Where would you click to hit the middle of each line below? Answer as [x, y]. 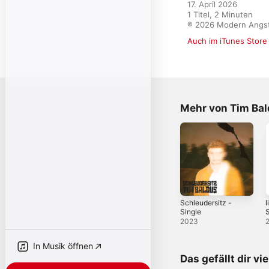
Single [191, 211]
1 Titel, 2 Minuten [220, 14]
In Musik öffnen [63, 246]
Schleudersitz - [206, 202]
